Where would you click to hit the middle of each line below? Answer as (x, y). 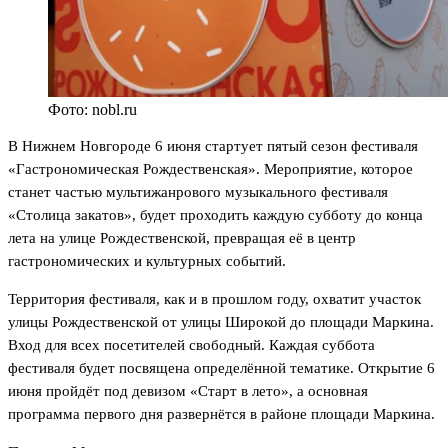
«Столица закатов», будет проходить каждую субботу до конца (215, 214)
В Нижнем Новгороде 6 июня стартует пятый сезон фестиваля (213, 145)
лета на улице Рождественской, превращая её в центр (182, 237)
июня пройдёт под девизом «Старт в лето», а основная (188, 390)
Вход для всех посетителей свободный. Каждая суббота (191, 344)
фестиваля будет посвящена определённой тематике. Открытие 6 (221, 367)
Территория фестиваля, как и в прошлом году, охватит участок (214, 298)
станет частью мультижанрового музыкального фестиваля (198, 191)
